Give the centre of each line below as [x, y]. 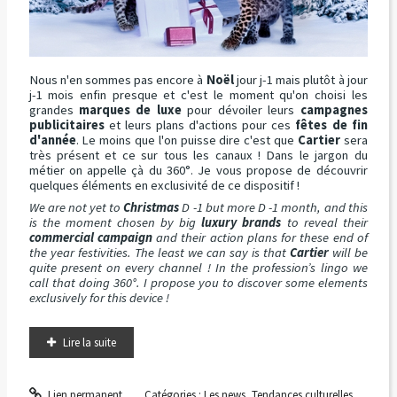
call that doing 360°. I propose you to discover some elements [198, 283]
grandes [54, 109]
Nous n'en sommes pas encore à [117, 79]
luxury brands [241, 223]
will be [348, 253]
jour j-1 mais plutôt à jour [300, 79]
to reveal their [324, 223]
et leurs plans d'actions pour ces [200, 125]
